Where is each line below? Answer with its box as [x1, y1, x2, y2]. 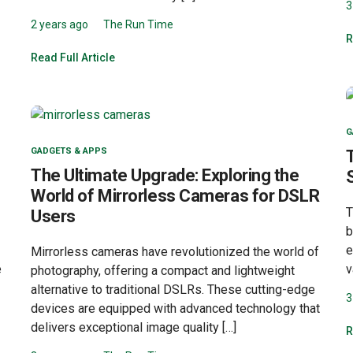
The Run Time [103, 17, 173, 31]
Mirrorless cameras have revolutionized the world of [31, 243, 319, 259]
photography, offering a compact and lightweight [31, 262, 295, 278]
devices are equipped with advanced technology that [31, 300, 320, 316]
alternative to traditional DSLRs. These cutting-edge [31, 281, 315, 297]
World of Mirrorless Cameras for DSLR [31, 185, 320, 206]
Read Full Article [31, 50, 115, 64]
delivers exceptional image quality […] [31, 319, 236, 335]
